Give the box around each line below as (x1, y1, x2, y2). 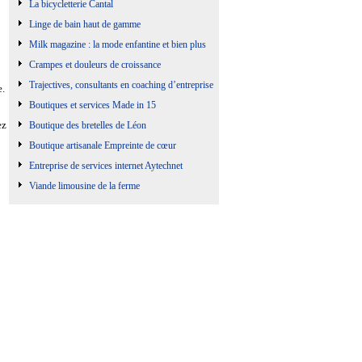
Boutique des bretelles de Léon (29, 120, 146, 131)
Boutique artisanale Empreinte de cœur (29, 140, 176, 151)
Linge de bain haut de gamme (29, 19, 141, 30)
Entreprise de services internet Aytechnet (29, 160, 183, 171)
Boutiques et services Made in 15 (29, 99, 156, 111)
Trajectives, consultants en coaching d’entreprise (29, 79, 213, 90)
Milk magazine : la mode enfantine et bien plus (29, 39, 206, 50)
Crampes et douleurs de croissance (29, 59, 161, 70)
